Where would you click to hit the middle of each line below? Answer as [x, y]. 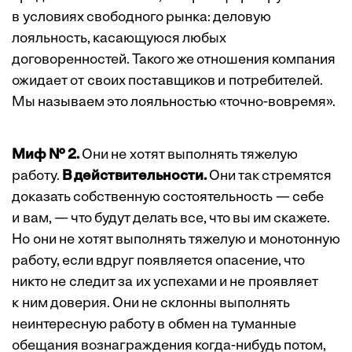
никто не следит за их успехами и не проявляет [165, 283]
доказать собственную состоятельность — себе [168, 198]
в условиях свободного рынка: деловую [141, 18]
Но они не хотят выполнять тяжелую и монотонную [176, 240]
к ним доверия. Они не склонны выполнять [151, 304]
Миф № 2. [46, 156]
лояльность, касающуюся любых [119, 39]
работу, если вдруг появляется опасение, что [158, 262]
